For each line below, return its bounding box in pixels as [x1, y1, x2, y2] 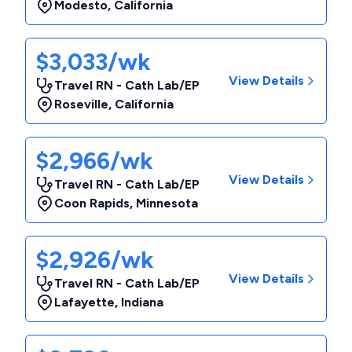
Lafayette [54, 295, 115, 310]
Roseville [54, 97, 108, 112]
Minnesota [136, 196, 198, 211]
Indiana [121, 295, 163, 310]
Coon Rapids [54, 196, 130, 211]
